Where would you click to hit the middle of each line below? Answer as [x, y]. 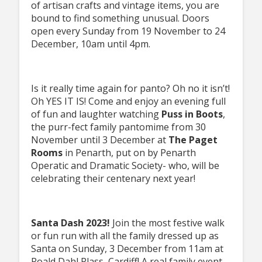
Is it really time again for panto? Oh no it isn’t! [130, 88]
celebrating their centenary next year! [113, 178]
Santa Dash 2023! [71, 223]
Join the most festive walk [168, 223]
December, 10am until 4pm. [90, 44]
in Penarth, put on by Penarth [129, 152]
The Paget [193, 139]
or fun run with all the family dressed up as [125, 235]
